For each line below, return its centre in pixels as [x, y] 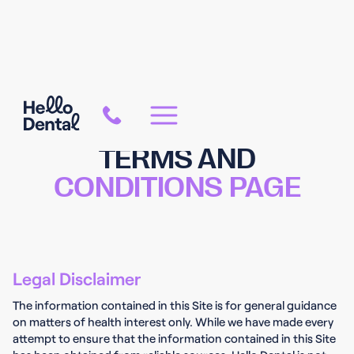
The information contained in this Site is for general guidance [175, 305]
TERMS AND [177, 156]
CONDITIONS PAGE [177, 185]
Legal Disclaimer [77, 278]
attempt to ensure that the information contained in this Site [174, 338]
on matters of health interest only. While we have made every [173, 322]
